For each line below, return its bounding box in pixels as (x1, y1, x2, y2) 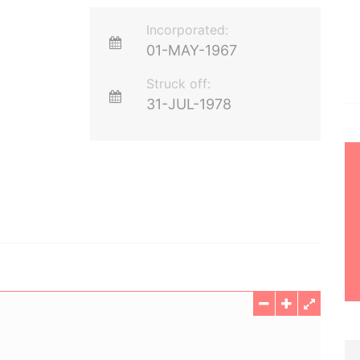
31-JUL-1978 (146, 96, 232, 112)
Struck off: (146, 76, 211, 92)
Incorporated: (146, 22, 229, 38)
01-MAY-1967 (146, 42, 238, 59)
